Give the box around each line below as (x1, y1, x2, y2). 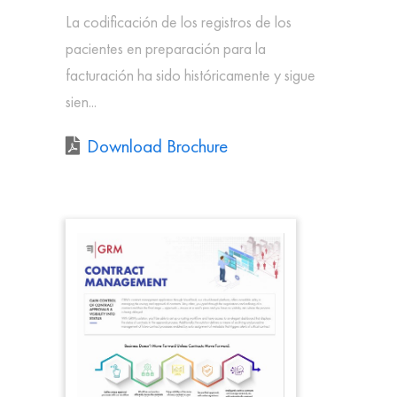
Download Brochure (87, 133, 228, 158)
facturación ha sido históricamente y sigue (66, 64, 315, 85)
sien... (66, 90, 97, 112)
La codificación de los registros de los (66, 11, 292, 32)
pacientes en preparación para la (66, 37, 266, 58)
